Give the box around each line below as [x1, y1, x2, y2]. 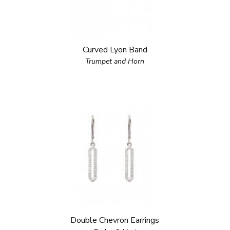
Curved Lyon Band [82, 44, 147, 55]
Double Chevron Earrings [70, 215, 160, 226]
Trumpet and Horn [85, 56, 145, 66]
